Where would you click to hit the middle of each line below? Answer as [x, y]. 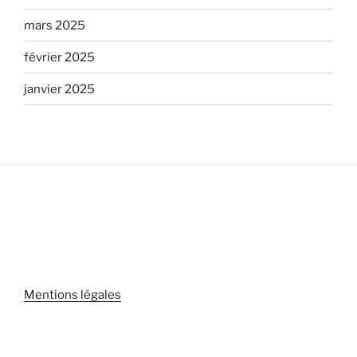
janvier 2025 [59, 89]
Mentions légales [73, 295]
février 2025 [59, 57]
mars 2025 [55, 25]
